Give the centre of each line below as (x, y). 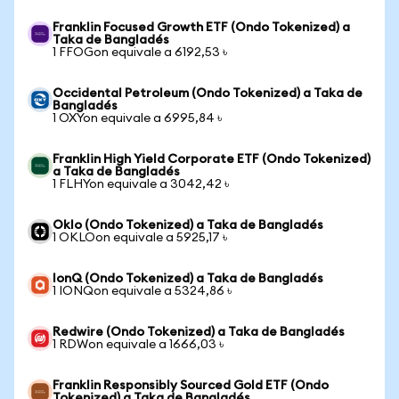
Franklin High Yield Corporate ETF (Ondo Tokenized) (212, 159)
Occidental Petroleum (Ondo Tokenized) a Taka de (208, 94)
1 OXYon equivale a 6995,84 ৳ (137, 118)
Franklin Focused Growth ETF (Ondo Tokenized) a (201, 28)
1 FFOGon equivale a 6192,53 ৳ (140, 53)
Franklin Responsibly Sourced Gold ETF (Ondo (191, 386)
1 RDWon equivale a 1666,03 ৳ (138, 345)
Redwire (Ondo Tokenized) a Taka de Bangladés (199, 332)
